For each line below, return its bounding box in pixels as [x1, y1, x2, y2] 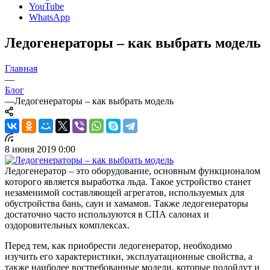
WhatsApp [29, 11, 70, 22]
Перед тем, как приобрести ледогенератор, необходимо [5, 240, 232, 251]
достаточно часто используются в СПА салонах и [5, 209, 209, 219]
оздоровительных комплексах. [5, 219, 130, 230]
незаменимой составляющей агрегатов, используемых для [5, 187, 244, 198]
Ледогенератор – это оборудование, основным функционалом [5, 165, 260, 176]
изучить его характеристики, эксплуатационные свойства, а [5, 251, 253, 262]
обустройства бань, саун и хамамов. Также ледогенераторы [5, 198, 248, 209]
